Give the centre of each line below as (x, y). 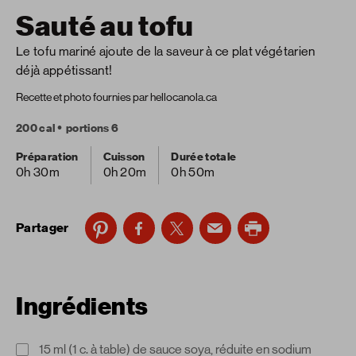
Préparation (47, 157)
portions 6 (92, 129)
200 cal (36, 129)
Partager (43, 228)
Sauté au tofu (105, 27)
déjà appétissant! (64, 71)
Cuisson (124, 157)
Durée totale (204, 157)
